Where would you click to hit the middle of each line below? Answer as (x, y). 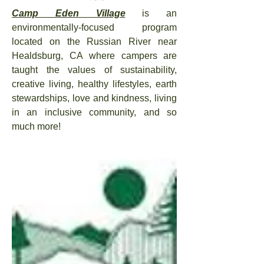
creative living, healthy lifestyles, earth (94, 84)
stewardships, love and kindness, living (94, 98)
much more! (36, 126)
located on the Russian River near (94, 42)
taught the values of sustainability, (94, 70)
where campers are (130, 56)
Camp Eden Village (69, 13)
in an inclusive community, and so (94, 112)
